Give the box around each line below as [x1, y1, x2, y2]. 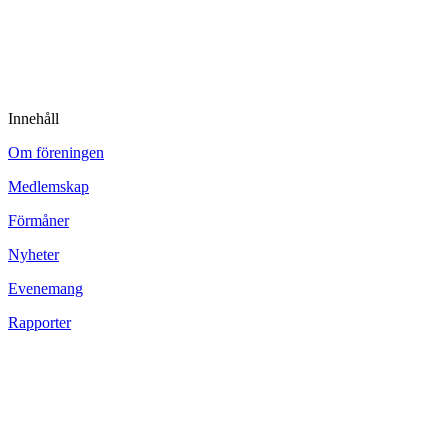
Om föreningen [8, 143, 104, 161]
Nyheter [8, 245, 59, 263]
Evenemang [8, 279, 83, 297]
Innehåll [8, 109, 59, 127]
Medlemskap [8, 177, 89, 195]
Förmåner [8, 211, 69, 229]
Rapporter [8, 313, 71, 331]
